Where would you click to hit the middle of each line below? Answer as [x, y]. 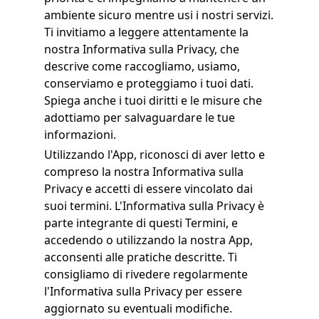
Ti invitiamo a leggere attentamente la [146, 32]
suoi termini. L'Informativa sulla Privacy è [154, 206]
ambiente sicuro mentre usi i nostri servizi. [158, 15]
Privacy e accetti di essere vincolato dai [148, 189]
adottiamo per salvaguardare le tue [139, 117]
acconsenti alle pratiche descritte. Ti [140, 257]
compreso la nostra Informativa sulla [143, 172]
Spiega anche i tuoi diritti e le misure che [153, 100]
